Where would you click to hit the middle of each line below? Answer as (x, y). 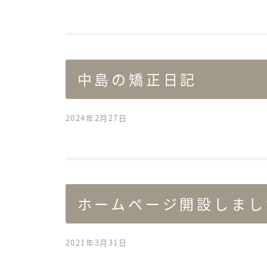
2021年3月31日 (96, 243)
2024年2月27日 (96, 118)
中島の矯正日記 (137, 79)
